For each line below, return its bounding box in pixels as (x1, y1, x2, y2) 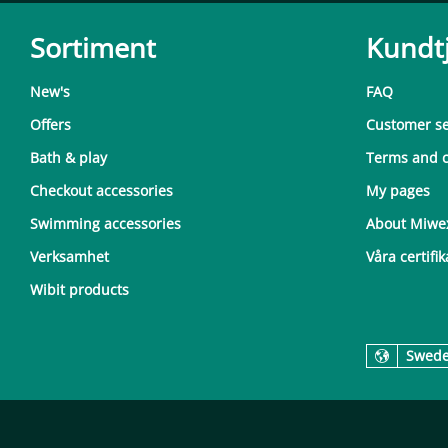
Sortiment (30, 28, 156, 66)
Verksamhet (30, 246, 109, 266)
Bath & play (30, 147, 107, 167)
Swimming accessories (30, 213, 181, 233)
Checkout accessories (30, 180, 173, 200)
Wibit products (30, 279, 129, 299)
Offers (30, 114, 71, 134)
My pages (366, 180, 430, 200)
